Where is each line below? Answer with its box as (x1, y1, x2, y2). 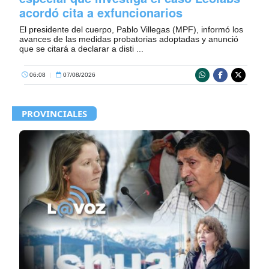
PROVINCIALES (22, 107, 87, 119)
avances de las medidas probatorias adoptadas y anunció (19, 34, 238, 44)
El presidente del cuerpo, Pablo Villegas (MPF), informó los (19, 24, 243, 34)
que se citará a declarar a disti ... (19, 43, 144, 53)
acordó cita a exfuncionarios (19, 3, 183, 21)
